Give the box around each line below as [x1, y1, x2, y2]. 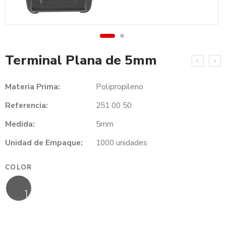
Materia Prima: [5, 81, 60, 92]
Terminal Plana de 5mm [5, 51, 157, 70]
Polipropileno [96, 81, 143, 92]
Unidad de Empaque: [5, 137, 83, 148]
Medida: [5, 119, 35, 130]
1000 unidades [96, 137, 147, 148]
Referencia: [5, 100, 48, 111]
